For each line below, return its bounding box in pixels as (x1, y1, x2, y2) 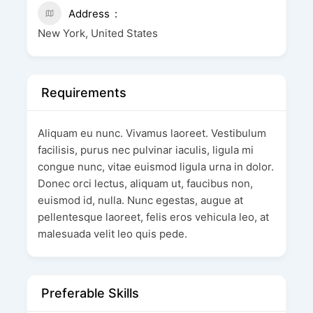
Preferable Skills (41, 286, 139, 301)
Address (68, 7, 110, 21)
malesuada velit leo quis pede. (37, 227, 187, 241)
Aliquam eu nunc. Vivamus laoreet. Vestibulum (37, 126, 266, 140)
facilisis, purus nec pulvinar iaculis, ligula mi (37, 143, 254, 157)
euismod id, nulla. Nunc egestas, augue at (37, 194, 243, 208)
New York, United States (37, 27, 158, 41)
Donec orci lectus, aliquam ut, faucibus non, (37, 177, 253, 191)
